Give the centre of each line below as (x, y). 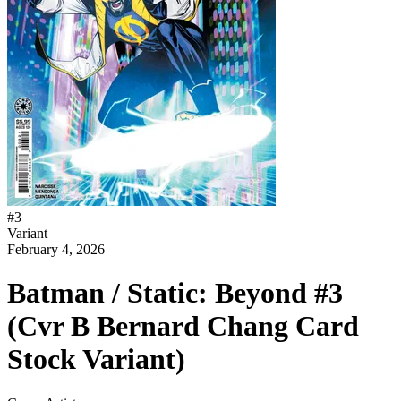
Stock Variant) (96, 359)
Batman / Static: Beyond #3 (175, 293)
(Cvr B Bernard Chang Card (183, 326)
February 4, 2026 (56, 249)
